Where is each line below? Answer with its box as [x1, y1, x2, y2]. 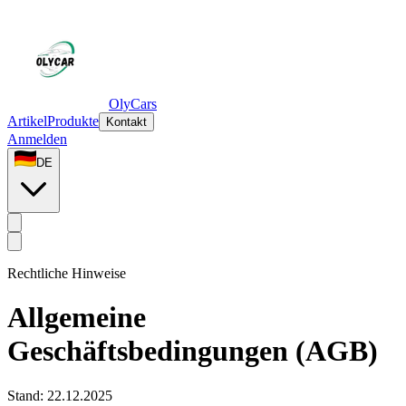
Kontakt [106, 115, 147, 129]
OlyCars [109, 96, 157, 111]
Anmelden [7, 131, 67, 147]
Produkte [47, 113, 99, 129]
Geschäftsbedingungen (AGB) [7, 334, 378, 368]
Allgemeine [7, 301, 146, 334]
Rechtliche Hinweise [7, 266, 126, 281]
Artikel [7, 113, 47, 129]
